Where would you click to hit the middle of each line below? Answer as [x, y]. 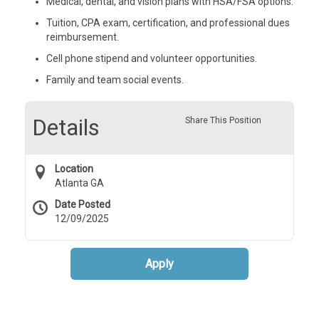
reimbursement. [83, 37]
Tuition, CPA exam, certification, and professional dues [168, 23]
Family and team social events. [115, 80]
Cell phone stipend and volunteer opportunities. [152, 58]
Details [66, 127]
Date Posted [83, 204]
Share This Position [223, 120]
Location [74, 169]
